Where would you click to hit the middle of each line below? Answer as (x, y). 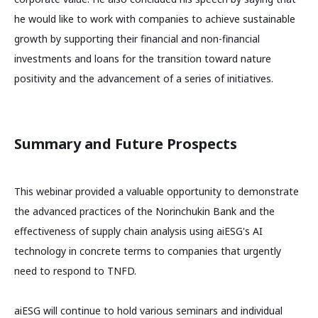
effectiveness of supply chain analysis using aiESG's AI (138, 231)
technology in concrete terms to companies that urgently (148, 251)
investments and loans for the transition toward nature (143, 58)
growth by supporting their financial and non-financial (137, 38)
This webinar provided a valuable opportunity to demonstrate (157, 191)
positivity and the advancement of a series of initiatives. (144, 78)
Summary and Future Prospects (126, 143)
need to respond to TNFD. (75, 270)
